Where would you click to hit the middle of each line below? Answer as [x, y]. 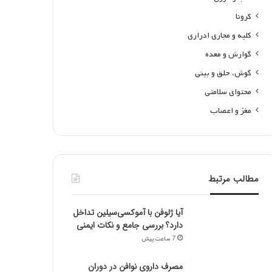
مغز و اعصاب [230, 111]
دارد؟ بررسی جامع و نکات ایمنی [129, 225]
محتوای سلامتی [228, 92]
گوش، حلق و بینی [223, 73]
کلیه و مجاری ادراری [219, 36]
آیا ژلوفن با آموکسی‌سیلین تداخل [127, 212]
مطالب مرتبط [233, 179]
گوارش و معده [228, 54]
